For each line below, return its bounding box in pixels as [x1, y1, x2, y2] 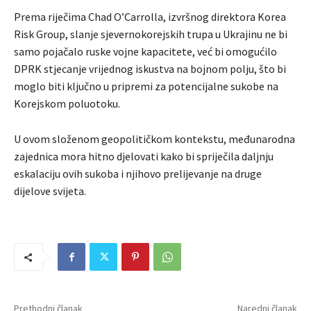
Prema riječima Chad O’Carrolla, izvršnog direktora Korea [14, 10, 286, 24]
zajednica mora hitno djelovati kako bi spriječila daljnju [14, 149, 274, 164]
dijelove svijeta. [14, 184, 86, 199]
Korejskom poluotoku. [14, 96, 120, 111]
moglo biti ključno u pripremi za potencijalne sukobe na [14, 79, 278, 94]
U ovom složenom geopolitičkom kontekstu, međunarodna [14, 132, 295, 146]
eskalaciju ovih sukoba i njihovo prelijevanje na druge [14, 167, 262, 181]
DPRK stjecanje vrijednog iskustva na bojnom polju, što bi [14, 62, 286, 76]
